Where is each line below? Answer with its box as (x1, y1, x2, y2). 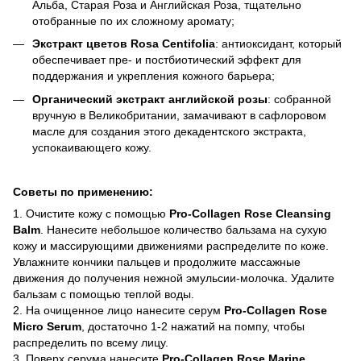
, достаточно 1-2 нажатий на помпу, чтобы (81, 319, 305, 333)
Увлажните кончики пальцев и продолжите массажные (13, 255, 301, 268)
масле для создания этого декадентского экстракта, (32, 124, 306, 138)
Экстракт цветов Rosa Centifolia (32, 37, 215, 51)
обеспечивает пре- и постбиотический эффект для (32, 53, 301, 67)
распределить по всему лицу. (13, 335, 168, 349)
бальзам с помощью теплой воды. (13, 287, 194, 301)
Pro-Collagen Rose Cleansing (169, 206, 331, 220)
